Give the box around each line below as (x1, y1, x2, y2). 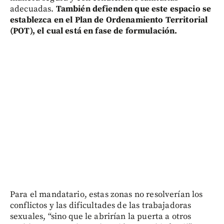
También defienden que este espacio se (53, 3, 211, 14)
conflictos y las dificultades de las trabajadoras (10, 199, 191, 211)
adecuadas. (10, 3, 54, 14)
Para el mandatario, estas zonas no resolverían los (10, 188, 203, 200)
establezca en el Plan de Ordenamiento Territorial (10, 14, 208, 25)
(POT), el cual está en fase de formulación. (10, 25, 177, 36)
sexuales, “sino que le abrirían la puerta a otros (10, 210, 191, 222)
